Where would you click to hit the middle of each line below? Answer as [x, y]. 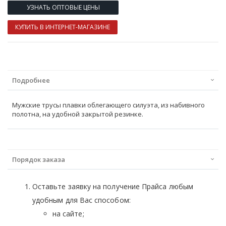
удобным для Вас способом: [81, 200]
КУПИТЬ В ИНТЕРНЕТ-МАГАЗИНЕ [63, 27]
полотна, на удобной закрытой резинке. [78, 114]
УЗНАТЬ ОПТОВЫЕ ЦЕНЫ [63, 7]
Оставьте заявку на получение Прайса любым [113, 186]
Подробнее [31, 80]
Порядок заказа [39, 159]
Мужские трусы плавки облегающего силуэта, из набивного [108, 105]
